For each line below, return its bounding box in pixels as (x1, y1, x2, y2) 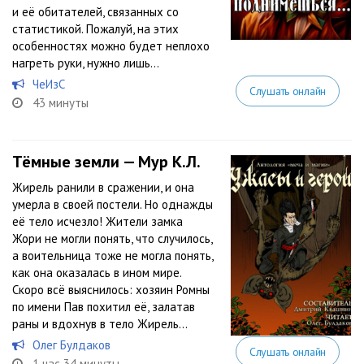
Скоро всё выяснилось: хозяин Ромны (12, 282, 210, 297)
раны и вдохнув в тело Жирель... (12, 316, 188, 331)
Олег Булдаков (32, 337, 110, 353)
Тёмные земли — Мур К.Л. (12, 151, 201, 172)
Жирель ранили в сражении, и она (12, 180, 194, 195)
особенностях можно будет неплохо (12, 38, 210, 54)
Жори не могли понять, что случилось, (12, 231, 212, 246)
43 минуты (32, 95, 89, 110)
